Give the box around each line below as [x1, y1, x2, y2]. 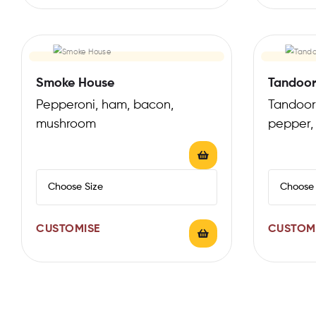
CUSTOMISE [36, 223, 100, 235]
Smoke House [36, 76, 114, 90]
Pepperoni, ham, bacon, [36, 98, 174, 111]
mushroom [36, 117, 96, 130]
